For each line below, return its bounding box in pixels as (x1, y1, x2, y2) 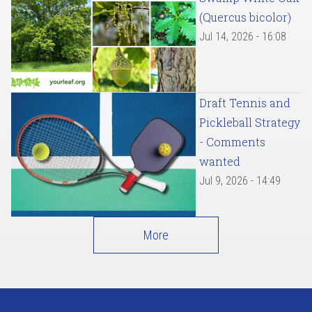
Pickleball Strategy (199, 115, 300, 130)
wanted (199, 154, 240, 169)
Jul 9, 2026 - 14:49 (199, 174, 281, 188)
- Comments (199, 134, 265, 150)
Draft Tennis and (199, 95, 290, 111)
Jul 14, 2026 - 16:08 (199, 30, 286, 44)
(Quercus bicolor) (199, 10, 291, 25)
